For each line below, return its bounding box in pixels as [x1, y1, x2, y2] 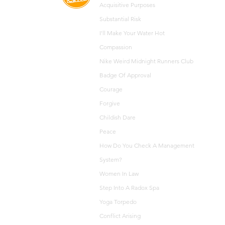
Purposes [129, 1, 155, 9]
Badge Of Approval [99, 71, 151, 79]
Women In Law [99, 170, 139, 177]
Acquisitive [99, 1, 129, 9]
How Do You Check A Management [99, 142, 194, 149]
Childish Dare [99, 114, 136, 121]
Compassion [99, 43, 132, 51]
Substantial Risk [99, 15, 141, 23]
